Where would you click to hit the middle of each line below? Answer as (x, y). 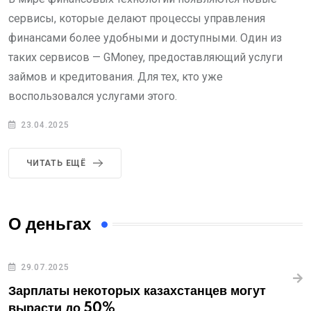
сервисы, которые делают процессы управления (137, 18)
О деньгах (50, 224)
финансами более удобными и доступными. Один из (145, 37)
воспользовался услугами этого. (93, 96)
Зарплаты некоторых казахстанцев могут (137, 291)
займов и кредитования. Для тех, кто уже (116, 76)
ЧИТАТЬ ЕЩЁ (56, 163)
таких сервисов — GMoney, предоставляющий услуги (145, 57)
